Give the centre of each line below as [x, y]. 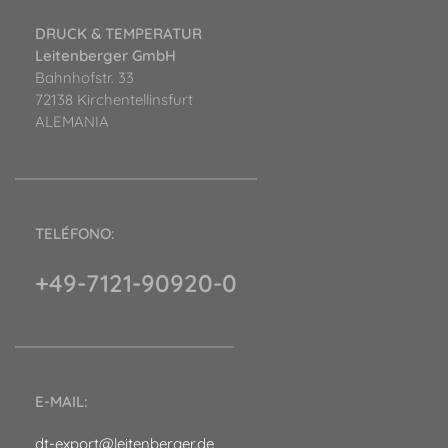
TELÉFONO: [75, 234]
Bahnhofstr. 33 [84, 78]
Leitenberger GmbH [105, 56]
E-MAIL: [61, 402]
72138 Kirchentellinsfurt [114, 100]
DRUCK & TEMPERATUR [118, 34]
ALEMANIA [72, 122]
